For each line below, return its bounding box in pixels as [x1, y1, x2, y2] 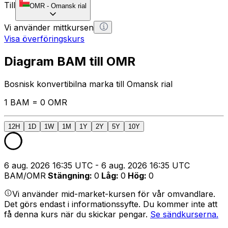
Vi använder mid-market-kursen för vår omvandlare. [12, 188, 215, 199]
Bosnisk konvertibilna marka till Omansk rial [4, 78, 173, 89]
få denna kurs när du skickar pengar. [4, 209, 150, 219]
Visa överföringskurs [4, 33, 84, 44]
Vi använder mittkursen [4, 22, 94, 33]
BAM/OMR [4, 170, 46, 181]
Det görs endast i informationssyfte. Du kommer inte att [4, 198, 217, 209]
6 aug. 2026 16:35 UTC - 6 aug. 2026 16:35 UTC [4, 160, 190, 170]
